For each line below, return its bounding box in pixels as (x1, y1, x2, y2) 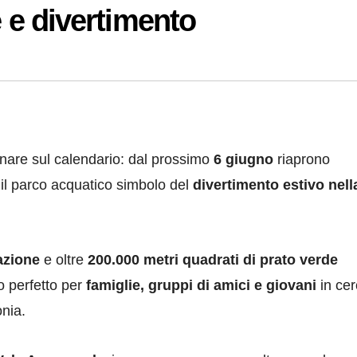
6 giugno (214, 151, 273, 168)
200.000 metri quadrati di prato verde (88, 252, 338, 269)
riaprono (273, 151, 330, 168)
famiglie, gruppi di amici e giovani (86, 277, 316, 294)
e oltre (40, 252, 88, 269)
